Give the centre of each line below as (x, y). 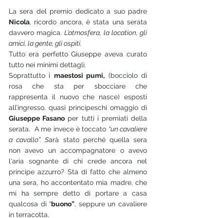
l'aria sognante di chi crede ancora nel (78, 161)
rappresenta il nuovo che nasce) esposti (78, 97)
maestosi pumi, (79, 75)
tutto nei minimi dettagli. (47, 64)
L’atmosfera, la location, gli (106, 32)
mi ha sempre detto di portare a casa (78, 193)
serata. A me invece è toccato (59, 129)
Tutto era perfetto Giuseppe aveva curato (78, 54)
